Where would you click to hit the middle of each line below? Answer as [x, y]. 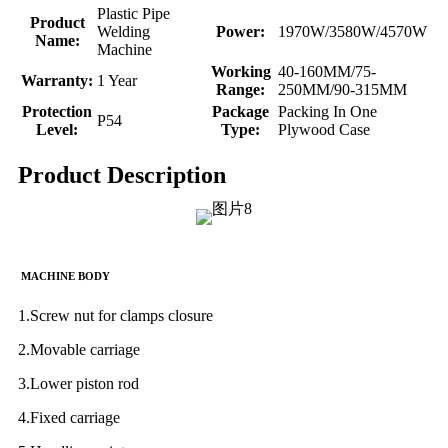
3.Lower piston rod [78, 383]
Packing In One [327, 111]
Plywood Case [324, 129]
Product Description [122, 174]
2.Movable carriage [79, 349]
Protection [57, 111]
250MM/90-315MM [342, 89]
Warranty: [57, 80]
